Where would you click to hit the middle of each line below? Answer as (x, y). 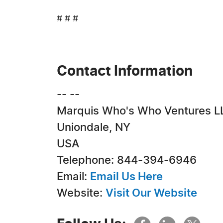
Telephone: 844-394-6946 (127, 160)
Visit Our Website (151, 193)
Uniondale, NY (94, 127)
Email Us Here (126, 177)
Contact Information (125, 72)
